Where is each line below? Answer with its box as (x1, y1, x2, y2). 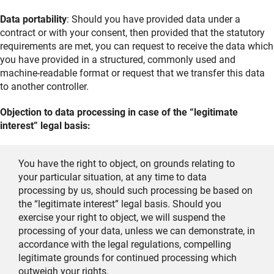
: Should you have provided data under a (67, 13, 240, 26)
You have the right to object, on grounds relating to (18, 158, 235, 170)
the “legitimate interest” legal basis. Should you (18, 198, 221, 210)
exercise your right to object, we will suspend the (18, 212, 225, 224)
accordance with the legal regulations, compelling (18, 239, 231, 251)
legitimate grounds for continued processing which (18, 252, 237, 264)
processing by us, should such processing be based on (18, 185, 253, 197)
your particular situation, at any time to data (18, 171, 207, 183)
